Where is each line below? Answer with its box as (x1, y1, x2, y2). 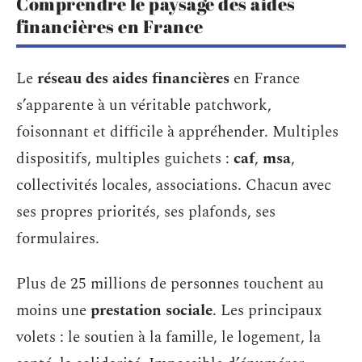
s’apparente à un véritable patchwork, (16, 94, 271, 117)
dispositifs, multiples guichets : (16, 147, 234, 170)
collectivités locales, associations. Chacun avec (16, 174, 331, 197)
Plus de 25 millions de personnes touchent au (16, 271, 324, 296)
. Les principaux (213, 298, 322, 322)
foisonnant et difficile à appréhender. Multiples (16, 120, 339, 144)
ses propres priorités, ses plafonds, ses (16, 200, 276, 224)
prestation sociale (90, 298, 213, 322)
